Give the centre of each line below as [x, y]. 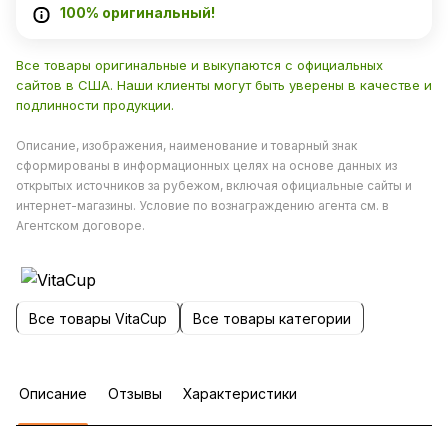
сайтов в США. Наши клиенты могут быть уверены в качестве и [224, 85]
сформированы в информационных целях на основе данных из [206, 166]
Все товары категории [272, 318]
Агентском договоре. [80, 226]
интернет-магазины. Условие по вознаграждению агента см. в [202, 206]
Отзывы [135, 394]
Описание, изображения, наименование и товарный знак [186, 146]
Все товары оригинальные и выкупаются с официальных [199, 65]
